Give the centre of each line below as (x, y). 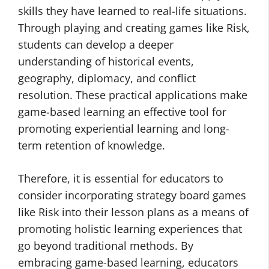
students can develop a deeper (96, 44)
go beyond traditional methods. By (106, 246)
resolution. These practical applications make (133, 95)
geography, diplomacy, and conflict (107, 78)
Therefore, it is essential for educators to (121, 178)
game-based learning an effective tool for (122, 112)
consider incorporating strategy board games (132, 195)
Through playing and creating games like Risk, (134, 28)
